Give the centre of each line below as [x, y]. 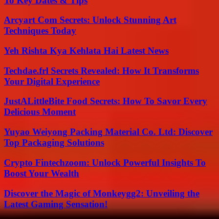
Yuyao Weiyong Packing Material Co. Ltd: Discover [108, 132]
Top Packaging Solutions [54, 143]
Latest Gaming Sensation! [56, 204]
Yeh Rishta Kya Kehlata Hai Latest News [86, 50]
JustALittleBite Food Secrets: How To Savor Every [106, 101]
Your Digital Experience [52, 81]
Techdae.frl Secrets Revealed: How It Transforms [101, 70]
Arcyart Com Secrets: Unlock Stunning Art [90, 20]
